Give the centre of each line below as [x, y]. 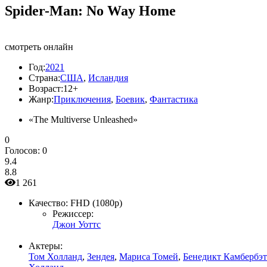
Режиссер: [73, 213]
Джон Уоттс [77, 224]
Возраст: [46, 88]
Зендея [101, 256]
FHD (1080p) [96, 203]
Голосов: [24, 150]
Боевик [130, 99]
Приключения [82, 99]
